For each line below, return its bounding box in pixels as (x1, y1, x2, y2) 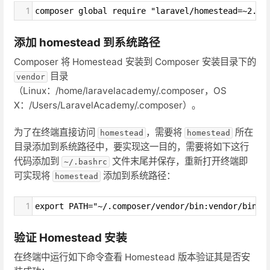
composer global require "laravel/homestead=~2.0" (35, 6, 266, 16)
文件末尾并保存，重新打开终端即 (110, 155, 248, 168)
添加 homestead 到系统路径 (14, 36, 160, 50)
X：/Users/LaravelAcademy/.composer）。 (14, 99, 201, 111)
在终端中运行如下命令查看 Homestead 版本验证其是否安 (14, 251, 250, 263)
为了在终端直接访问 (14, 127, 98, 139)
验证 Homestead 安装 (14, 230, 127, 245)
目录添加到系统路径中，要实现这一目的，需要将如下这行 (14, 141, 249, 153)
